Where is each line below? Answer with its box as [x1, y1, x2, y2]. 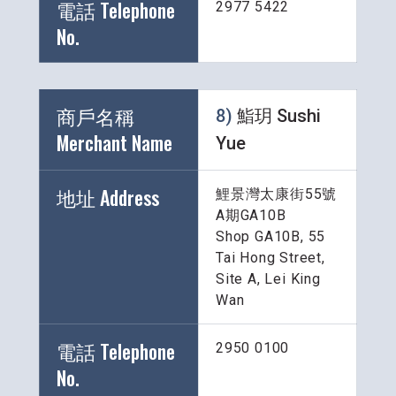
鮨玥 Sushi [237, 105, 321, 127]
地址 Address [57, 183, 159, 212]
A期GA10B [216, 207, 286, 225]
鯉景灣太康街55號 [216, 186, 338, 203]
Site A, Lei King [216, 270, 321, 288]
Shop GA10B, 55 [216, 228, 326, 246]
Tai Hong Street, [216, 249, 330, 267]
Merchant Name [57, 128, 177, 157]
